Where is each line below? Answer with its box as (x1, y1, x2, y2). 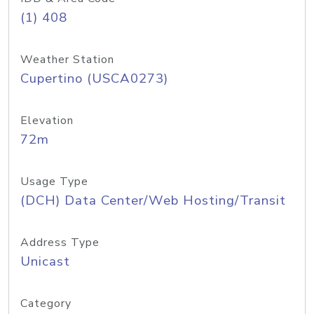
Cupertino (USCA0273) (20, 69, 168, 88)
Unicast (20, 252, 70, 271)
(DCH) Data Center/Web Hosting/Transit (20, 191, 286, 210)
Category (20, 296, 71, 311)
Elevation (20, 113, 74, 128)
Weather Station (20, 52, 114, 67)
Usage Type (20, 174, 88, 189)
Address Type (20, 235, 100, 250)
